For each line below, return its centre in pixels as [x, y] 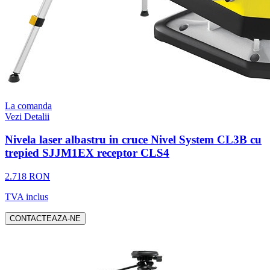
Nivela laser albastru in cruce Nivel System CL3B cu [133, 140]
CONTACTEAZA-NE [45, 219]
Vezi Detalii [27, 116]
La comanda [28, 105]
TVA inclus [27, 197]
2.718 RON [27, 177]
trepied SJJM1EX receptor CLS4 [87, 153]
